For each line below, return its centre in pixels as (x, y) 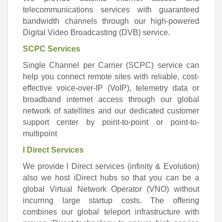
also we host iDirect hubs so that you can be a (111, 178)
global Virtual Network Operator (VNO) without (111, 189)
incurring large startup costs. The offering (111, 201)
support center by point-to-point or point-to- (111, 122)
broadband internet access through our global (111, 100)
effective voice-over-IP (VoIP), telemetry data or (111, 88)
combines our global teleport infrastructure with (111, 212)
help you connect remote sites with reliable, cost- (111, 77)
